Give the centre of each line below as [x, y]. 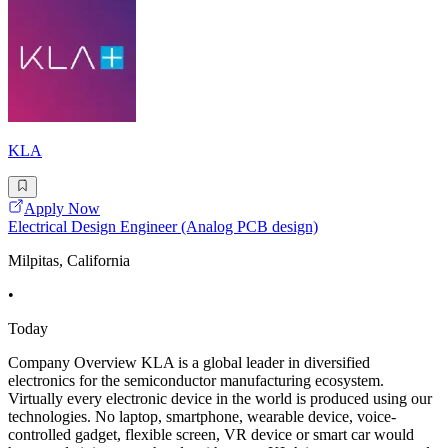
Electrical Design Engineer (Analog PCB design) [163, 227]
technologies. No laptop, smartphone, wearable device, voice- [202, 417]
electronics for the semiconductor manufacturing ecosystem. [196, 381]
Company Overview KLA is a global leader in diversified [189, 363]
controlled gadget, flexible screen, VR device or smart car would [211, 435]
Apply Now [62, 209]
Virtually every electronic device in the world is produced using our [220, 399]
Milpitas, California [69, 261]
